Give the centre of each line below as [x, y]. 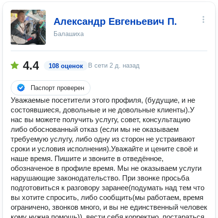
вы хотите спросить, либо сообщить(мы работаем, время [107, 197]
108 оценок [66, 66]
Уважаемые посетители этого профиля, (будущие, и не [103, 100]
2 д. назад [125, 65]
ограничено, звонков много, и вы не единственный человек [109, 207]
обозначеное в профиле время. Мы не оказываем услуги [106, 168]
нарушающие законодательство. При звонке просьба [100, 178]
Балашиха [69, 34]
